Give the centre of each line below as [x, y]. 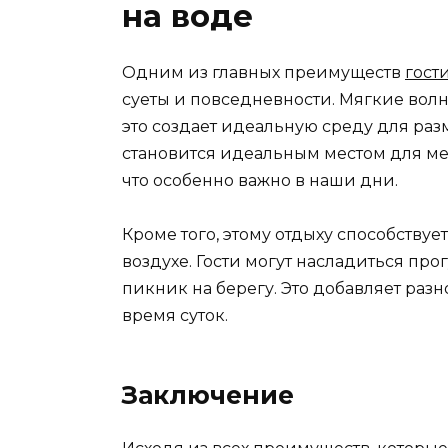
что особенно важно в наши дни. [260, 180]
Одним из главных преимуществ [263, 72]
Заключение [208, 395]
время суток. [175, 315]
